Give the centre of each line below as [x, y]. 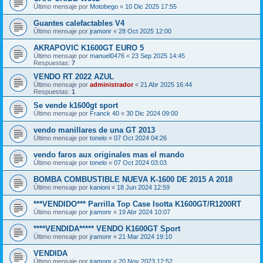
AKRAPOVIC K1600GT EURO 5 [89, 48]
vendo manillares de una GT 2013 [94, 130]
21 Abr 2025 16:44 [166, 84]
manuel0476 [107, 55]
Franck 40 [104, 113]
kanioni [100, 187]
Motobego [104, 6]
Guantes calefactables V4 [79, 23]
